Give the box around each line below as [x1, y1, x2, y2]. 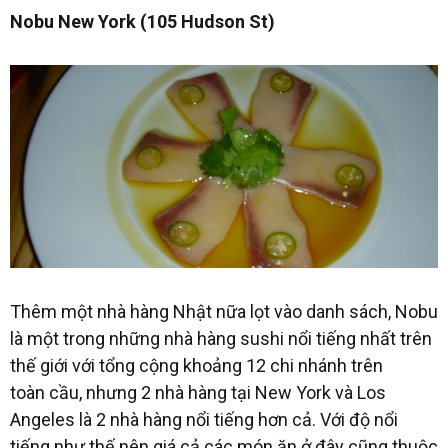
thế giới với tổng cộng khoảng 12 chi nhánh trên [10, 354, 383, 376]
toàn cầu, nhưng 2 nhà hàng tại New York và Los [10, 381, 386, 403]
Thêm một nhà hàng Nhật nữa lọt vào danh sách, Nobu [10, 300, 438, 322]
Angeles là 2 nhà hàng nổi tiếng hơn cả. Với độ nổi [10, 408, 398, 430]
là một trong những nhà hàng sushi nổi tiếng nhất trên [10, 327, 432, 349]
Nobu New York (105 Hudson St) [10, 10, 275, 32]
